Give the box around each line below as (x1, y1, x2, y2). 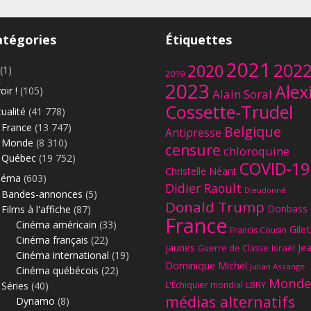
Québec (1, 151, 36, 165)
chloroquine (224, 142, 289, 159)
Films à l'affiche (1, 202, 71, 216)
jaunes (165, 239, 195, 254)
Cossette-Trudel (165, 99, 293, 124)
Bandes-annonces (1, 187, 83, 201)
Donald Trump (165, 196, 264, 217)
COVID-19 (239, 157, 310, 180)
